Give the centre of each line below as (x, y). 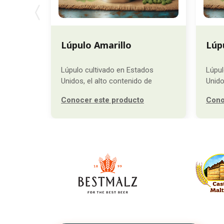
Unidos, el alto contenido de (106, 81)
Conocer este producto (102, 100)
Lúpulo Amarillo (96, 45)
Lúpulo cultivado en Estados (107, 70)
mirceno (74, 92)
